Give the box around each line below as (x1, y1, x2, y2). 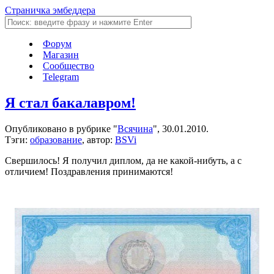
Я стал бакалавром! (5, 94, 136, 111)
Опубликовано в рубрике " (5, 123, 117, 134)
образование (30, 134, 82, 145)
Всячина (117, 123, 153, 134)
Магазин (43, 50, 79, 60)
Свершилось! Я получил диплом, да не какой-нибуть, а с (5, 155, 242, 166)
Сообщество (43, 61, 94, 71)
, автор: (82, 134, 115, 145)
